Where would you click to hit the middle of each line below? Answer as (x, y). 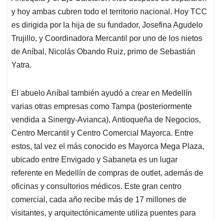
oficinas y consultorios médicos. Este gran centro (96, 186)
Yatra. (21, 65)
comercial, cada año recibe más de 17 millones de (99, 199)
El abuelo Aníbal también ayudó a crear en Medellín (102, 93)
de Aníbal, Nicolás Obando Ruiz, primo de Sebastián (103, 51)
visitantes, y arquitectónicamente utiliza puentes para (104, 213)
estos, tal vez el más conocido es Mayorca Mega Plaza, (108, 146)
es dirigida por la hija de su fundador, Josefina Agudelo (107, 25)
